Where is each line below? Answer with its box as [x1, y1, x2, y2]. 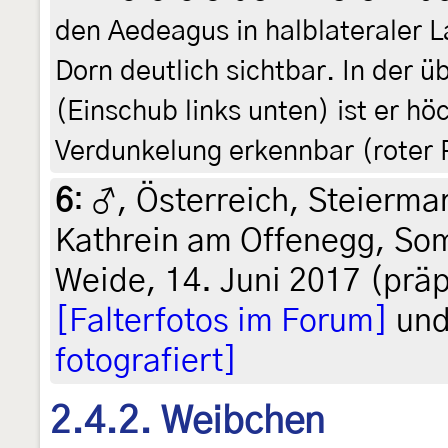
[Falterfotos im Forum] [55, 304, 388, 337]
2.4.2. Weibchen [50, 403, 325, 440]
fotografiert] [55, 344, 237, 377]
